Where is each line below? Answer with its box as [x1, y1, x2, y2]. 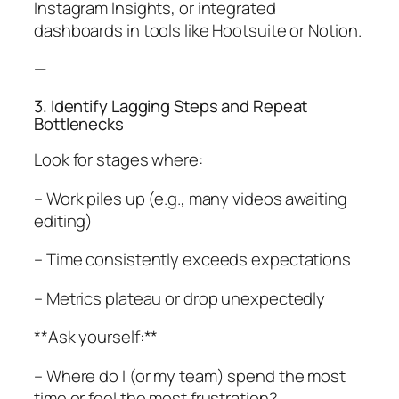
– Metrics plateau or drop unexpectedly [34, 286, 326, 310]
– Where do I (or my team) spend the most [34, 363, 346, 387]
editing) [34, 208, 94, 232]
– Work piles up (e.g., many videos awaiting [34, 186, 347, 210]
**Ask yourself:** [34, 325, 159, 349]
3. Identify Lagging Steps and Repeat [34, 94, 308, 118]
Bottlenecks [34, 111, 124, 135]
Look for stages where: [34, 148, 203, 172]
